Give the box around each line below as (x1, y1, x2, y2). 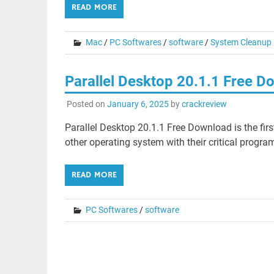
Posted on (66, 99, 107, 109)
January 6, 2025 (106, 99, 169, 109)
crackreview (181, 99, 227, 109)
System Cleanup (210, 37, 272, 47)
